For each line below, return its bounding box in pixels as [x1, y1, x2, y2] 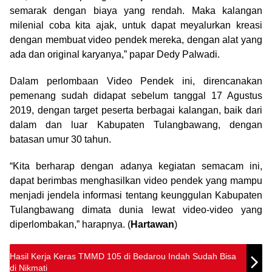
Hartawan [131, 219, 174, 229]
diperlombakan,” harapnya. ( [10, 219, 131, 229]
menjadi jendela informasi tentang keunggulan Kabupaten [10, 189, 262, 200]
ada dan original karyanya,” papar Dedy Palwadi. [10, 49, 220, 59]
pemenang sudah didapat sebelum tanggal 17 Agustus [10, 90, 262, 101]
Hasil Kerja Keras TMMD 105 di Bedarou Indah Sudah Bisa [10, 251, 236, 261]
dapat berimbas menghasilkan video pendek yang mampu [10, 175, 262, 186]
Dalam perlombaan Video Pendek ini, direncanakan [10, 75, 262, 86]
